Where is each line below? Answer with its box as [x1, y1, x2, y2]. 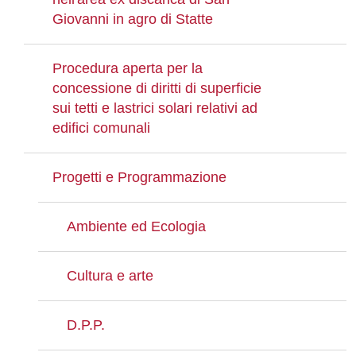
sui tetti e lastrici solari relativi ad [52, 100, 257, 116]
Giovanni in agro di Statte [52, 11, 213, 27]
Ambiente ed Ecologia [67, 219, 206, 234]
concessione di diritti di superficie [52, 80, 261, 96]
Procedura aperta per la [52, 60, 203, 76]
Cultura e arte [67, 268, 153, 284]
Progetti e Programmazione [52, 169, 226, 185]
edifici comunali [52, 120, 150, 136]
